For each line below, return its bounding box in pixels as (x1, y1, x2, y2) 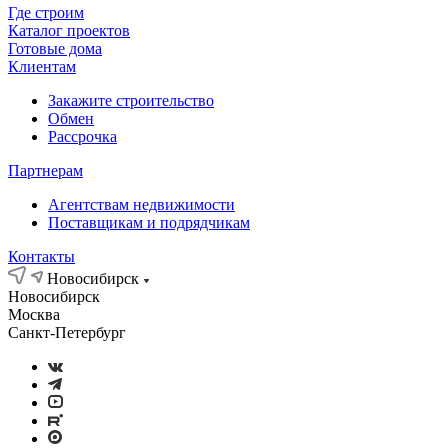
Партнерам (8, 162, 83, 179)
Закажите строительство (48, 92, 214, 109)
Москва (8, 306, 60, 323)
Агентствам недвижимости (48, 196, 235, 213)
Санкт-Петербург (8, 324, 126, 341)
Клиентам (8, 58, 76, 75)
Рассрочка (48, 128, 117, 145)
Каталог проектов (8, 22, 130, 39)
